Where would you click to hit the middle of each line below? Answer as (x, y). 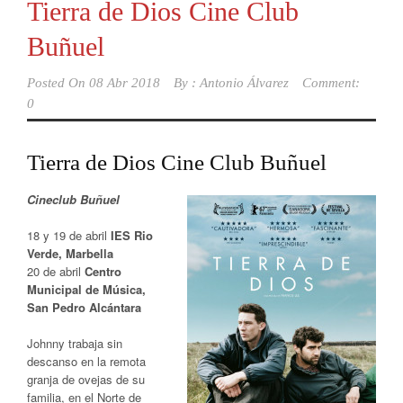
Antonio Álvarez (244, 82)
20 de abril (56, 271)
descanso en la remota (86, 361)
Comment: (331, 82)
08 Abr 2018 (125, 82)
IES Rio (132, 235)
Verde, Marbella (70, 253)
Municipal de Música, (86, 289)
